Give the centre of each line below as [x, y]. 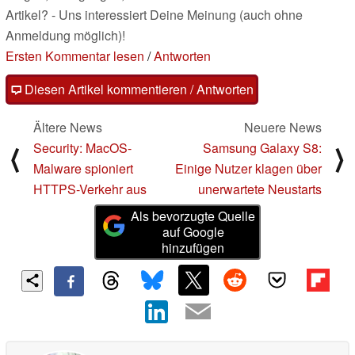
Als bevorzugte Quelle [193, 216]
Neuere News [283, 128]
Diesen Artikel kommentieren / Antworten [137, 90]
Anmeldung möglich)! [65, 36]
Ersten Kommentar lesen [75, 56]
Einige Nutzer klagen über [248, 169]
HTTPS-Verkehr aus [90, 189]
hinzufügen [193, 248]
